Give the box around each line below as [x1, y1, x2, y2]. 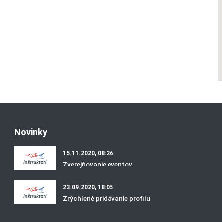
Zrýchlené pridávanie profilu [63, 194, 151, 202]
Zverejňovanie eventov [63, 160, 133, 168]
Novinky [14, 127, 47, 138]
